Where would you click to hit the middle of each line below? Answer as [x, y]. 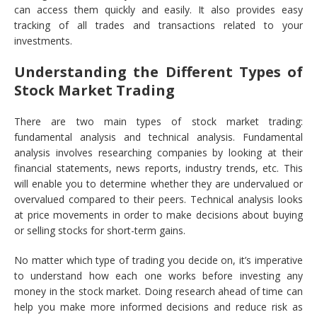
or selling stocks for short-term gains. [100, 231]
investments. [43, 41]
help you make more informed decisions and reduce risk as [158, 307]
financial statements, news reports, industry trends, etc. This [158, 168]
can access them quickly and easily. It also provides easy [158, 10]
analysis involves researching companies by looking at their [158, 153]
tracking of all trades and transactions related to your [158, 25]
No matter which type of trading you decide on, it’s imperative [158, 260]
